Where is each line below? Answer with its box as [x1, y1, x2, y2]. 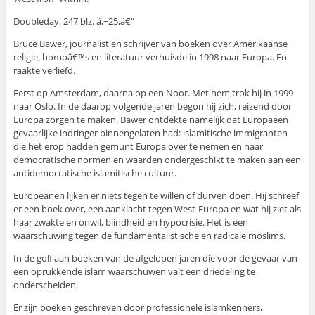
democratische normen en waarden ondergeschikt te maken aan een [13, 153, 301, 167]
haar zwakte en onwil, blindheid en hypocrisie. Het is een [13, 216, 248, 229]
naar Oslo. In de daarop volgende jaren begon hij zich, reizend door [13, 100, 292, 113]
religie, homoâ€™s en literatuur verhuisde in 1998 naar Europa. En [13, 51, 287, 64]
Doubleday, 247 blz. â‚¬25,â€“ [13, 15, 134, 28]
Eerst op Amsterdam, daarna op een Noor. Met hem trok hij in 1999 [13, 86, 293, 100]
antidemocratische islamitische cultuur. [13, 167, 176, 180]
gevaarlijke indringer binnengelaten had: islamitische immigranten [13, 127, 288, 140]
